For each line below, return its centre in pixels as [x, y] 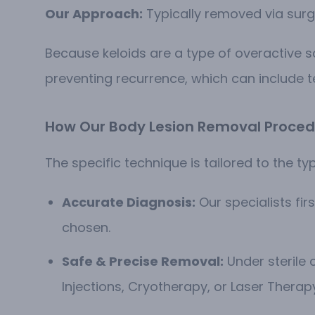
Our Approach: [94, 14]
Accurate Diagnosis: [129, 202]
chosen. [86, 228]
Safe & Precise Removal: [143, 262]
